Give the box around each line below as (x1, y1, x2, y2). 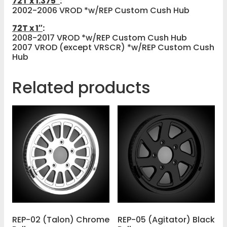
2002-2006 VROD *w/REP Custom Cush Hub (12, 4, 190, 16)
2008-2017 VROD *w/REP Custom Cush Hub (12, 31, 187, 44)
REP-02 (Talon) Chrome (12, 213, 109, 225)
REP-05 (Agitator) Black (118, 213, 215, 225)
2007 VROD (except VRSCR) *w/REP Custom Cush (12, 41, 214, 53)
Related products (12, 75, 150, 99)
